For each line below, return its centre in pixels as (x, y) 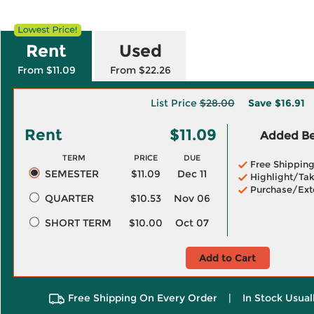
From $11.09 (46, 70)
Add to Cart (227, 258)
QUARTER (69, 198)
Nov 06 (192, 198)
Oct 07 (192, 223)
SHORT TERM (78, 223)
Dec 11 (192, 174)
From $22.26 (140, 70)
